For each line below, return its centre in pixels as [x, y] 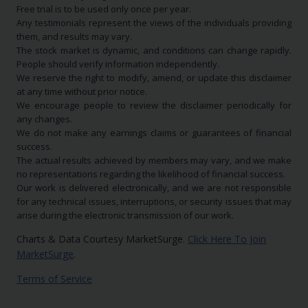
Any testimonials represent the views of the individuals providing [154, 23]
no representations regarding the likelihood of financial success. [151, 174]
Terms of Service [54, 279]
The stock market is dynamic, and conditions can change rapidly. [154, 51]
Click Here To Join [227, 239]
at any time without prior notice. [82, 92]
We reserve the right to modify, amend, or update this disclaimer [154, 78]
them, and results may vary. [74, 37]
